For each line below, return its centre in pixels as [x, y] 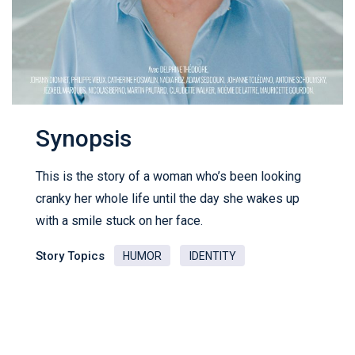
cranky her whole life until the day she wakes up [168, 198]
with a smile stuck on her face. [119, 220]
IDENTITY [212, 256]
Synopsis [84, 138]
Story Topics [70, 256]
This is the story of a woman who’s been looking [168, 176]
